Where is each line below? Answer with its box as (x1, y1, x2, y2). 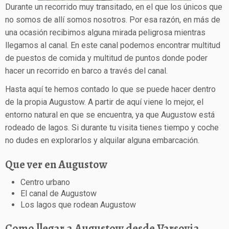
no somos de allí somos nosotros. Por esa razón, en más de (5, 15, 220, 25)
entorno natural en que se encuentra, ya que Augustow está (5, 110, 215, 120)
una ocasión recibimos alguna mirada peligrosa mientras (5, 28, 205, 38)
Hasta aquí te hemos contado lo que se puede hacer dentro (5, 84, 216, 95)
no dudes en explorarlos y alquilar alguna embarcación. (5, 135, 199, 146)
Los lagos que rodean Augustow (20, 200, 136, 210)
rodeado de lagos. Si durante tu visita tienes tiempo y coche (5, 123, 219, 133)
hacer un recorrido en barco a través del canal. (5, 66, 168, 76)
